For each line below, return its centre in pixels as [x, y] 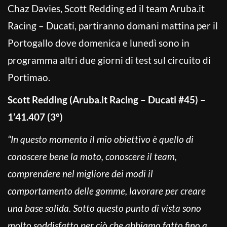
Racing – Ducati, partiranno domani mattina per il [113, 25]
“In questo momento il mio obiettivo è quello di [101, 139]
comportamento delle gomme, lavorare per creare [107, 191]
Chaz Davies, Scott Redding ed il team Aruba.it [106, 8]
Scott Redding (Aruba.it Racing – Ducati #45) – [107, 99]
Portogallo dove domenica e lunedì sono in [99, 43]
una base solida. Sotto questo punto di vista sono [104, 208]
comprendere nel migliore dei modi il [80, 173]
